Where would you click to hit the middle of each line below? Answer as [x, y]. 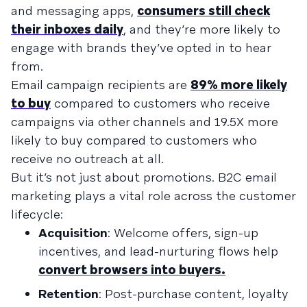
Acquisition [73, 232]
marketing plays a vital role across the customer [153, 195]
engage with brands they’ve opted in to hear [141, 47]
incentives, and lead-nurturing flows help [158, 251]
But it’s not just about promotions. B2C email [144, 177]
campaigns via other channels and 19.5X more [145, 121]
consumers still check [204, 10]
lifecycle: [37, 214]
